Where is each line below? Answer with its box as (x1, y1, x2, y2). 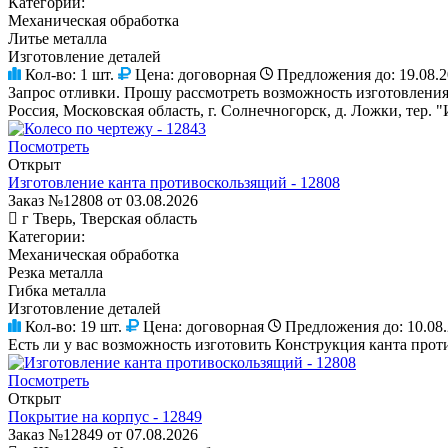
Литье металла (8, 29, 107, 47)
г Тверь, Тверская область (22, 209, 197, 227)
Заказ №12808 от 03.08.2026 (8, 191, 198, 209)
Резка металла (8, 263, 103, 281)
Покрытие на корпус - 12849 (8, 407, 202, 425)
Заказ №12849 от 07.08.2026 (8, 425, 198, 443)
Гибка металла (8, 281, 106, 299)
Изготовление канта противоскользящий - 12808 (8, 173, 340, 191)
